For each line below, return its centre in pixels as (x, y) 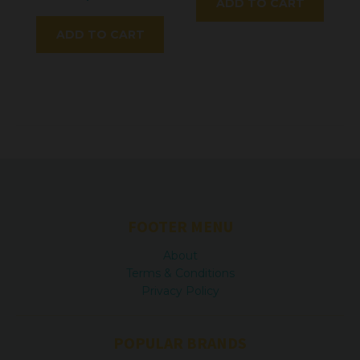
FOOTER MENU (180, 226)
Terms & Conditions (180, 273)
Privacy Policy (180, 291)
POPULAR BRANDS (180, 343)
